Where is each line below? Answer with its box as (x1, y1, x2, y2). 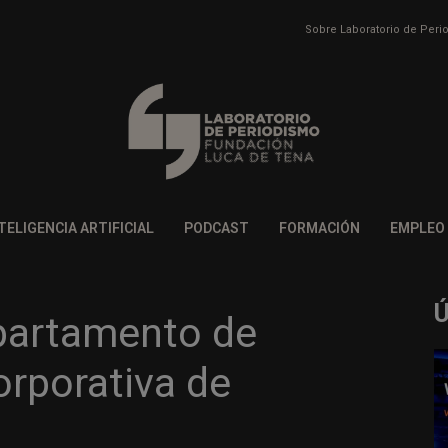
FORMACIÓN (278, 220, 360, 237)
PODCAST (183, 220, 249, 237)
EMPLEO (389, 220, 445, 237)
